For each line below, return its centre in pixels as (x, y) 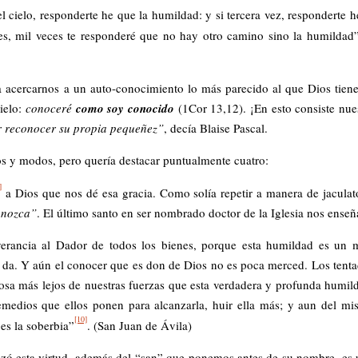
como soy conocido (125, 108)
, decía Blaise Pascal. (216, 127)
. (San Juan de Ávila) (139, 326)
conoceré (51, 107)
